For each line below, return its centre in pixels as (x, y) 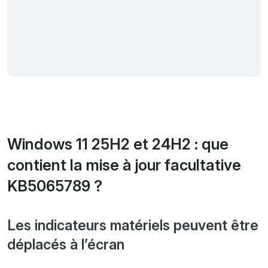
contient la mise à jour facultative (124, 165)
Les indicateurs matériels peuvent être (133, 226)
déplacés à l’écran (66, 245)
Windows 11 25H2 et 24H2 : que (118, 144)
